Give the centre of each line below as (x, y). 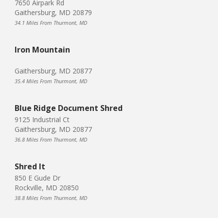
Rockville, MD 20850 (47, 187)
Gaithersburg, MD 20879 (53, 12)
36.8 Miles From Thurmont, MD (51, 139)
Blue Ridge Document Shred (69, 108)
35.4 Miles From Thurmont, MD (51, 81)
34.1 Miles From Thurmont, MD (51, 22)
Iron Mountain (42, 49)
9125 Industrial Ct (42, 119)
